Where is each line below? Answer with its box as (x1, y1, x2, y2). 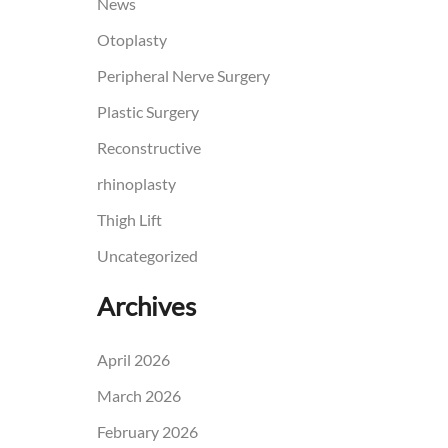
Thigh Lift (96, 210, 162, 230)
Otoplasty (96, 30, 167, 50)
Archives (96, 289, 196, 322)
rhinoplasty (96, 174, 176, 194)
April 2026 (96, 349, 170, 369)
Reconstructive (96, 138, 201, 158)
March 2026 (96, 385, 181, 405)
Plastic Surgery (96, 102, 199, 122)
